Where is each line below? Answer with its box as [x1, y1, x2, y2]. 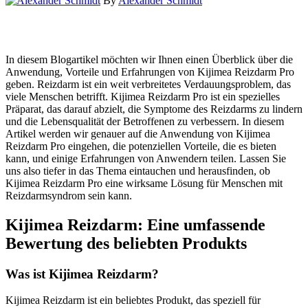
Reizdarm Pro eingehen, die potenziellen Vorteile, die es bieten [5, 140, 276, 152]
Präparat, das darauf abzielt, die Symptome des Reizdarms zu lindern [5, 102, 302, 115]
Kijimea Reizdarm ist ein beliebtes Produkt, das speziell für [5, 294, 261, 307]
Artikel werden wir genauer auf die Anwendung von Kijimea [5, 127, 270, 140]
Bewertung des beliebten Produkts [5, 234, 247, 252]
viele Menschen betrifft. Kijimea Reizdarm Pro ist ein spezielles [5, 90, 280, 102]
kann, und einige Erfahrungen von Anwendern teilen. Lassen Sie [5, 152, 286, 164]
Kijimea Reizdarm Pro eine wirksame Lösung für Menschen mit [5, 177, 283, 189]
